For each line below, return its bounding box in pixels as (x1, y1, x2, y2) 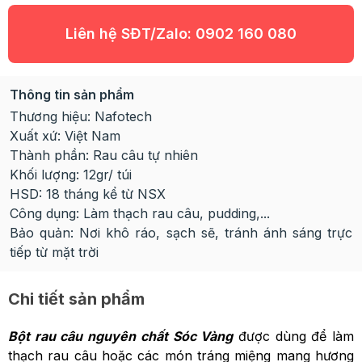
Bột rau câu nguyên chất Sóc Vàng (8, 328, 234, 344)
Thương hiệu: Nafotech (10, 108, 152, 124)
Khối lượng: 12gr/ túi (10, 166, 132, 183)
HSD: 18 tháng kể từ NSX (10, 186, 166, 202)
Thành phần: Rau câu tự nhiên (10, 147, 198, 163)
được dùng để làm (233, 328, 355, 344)
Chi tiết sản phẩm (8, 289, 145, 309)
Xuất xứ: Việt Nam (10, 128, 120, 144)
